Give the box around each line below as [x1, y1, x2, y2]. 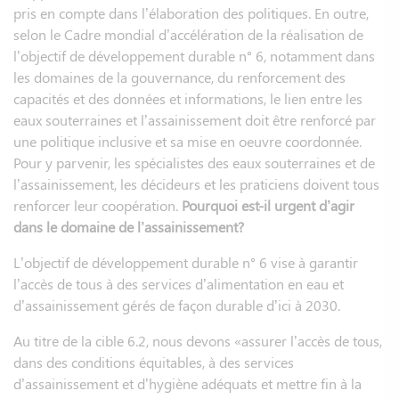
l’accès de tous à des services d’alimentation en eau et [13, 273, 344, 293]
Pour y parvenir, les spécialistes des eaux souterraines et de [13, 152, 375, 172]
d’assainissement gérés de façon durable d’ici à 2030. [13, 295, 340, 314]
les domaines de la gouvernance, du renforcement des [13, 67, 346, 86]
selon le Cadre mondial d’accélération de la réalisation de [13, 24, 363, 44]
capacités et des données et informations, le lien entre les [13, 88, 362, 108]
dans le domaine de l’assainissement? [13, 216, 244, 236]
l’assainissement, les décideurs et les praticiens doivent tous [13, 174, 379, 193]
